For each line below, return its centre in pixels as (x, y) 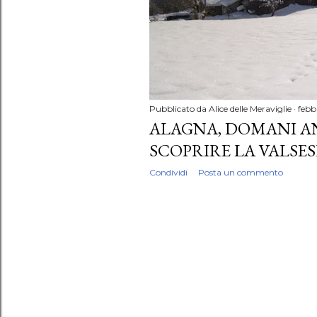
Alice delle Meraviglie (250, 108)
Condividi (168, 172)
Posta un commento (241, 172)
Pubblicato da (179, 108)
